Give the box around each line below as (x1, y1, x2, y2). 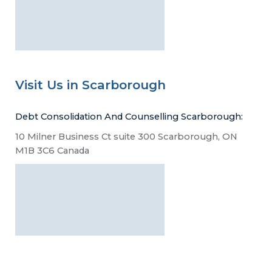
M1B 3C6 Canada (15, 145, 89, 157)
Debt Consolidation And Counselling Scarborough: (15, 111, 243, 123)
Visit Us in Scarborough (15, 76, 166, 92)
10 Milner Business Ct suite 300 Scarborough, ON (15, 131, 237, 143)
